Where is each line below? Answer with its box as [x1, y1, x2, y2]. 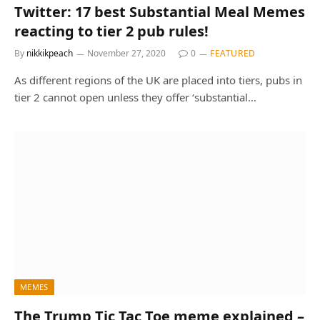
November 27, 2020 [87, 46, 166, 59]
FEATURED [210, 46, 256, 59]
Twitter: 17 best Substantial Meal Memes [14, 1, 305, 21]
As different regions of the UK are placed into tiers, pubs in [14, 72, 302, 87]
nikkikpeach [26, 46, 73, 59]
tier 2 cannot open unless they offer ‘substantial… [14, 89, 256, 104]
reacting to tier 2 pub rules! [14, 21, 209, 41]
